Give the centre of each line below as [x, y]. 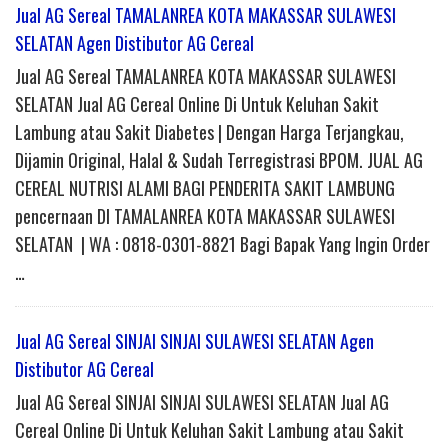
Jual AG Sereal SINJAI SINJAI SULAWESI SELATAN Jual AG [202, 402]
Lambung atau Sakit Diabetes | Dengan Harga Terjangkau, [209, 132]
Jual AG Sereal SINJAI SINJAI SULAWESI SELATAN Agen [194, 341]
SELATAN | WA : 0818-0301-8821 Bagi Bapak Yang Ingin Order [222, 244]
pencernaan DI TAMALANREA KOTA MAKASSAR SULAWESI [205, 216]
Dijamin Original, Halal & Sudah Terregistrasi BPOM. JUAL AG [219, 160]
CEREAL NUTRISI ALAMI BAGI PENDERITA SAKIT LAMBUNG [205, 188]
